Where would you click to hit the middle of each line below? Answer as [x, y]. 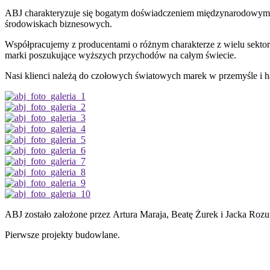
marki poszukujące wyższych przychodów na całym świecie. [121, 55]
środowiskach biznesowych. [58, 24]
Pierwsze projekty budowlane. [62, 235]
